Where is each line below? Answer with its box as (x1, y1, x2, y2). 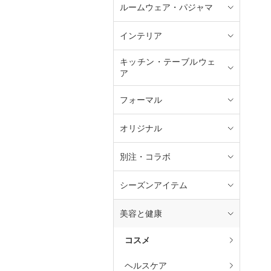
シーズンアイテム (120, 180, 188, 190)
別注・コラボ (120, 151, 171, 162)
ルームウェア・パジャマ (120, 2, 213, 12)
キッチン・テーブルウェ (120, 57, 215, 67)
